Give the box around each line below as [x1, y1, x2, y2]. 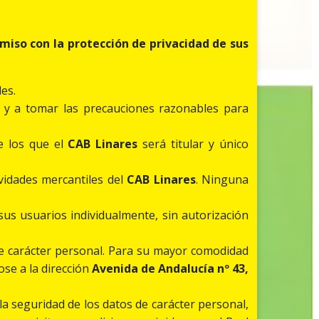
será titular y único [137, 136, 249, 152]
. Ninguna [195, 172, 249, 188]
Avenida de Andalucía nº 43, [88, 261, 249, 277]
